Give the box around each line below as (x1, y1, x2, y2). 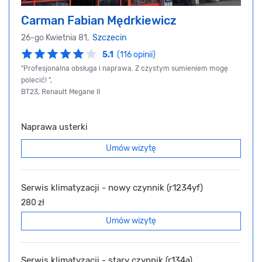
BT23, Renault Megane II (21, 88, 100, 96)
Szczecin (92, 33, 126, 43)
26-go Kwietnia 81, (21, 33, 92, 43)
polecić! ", (21, 76, 52, 85)
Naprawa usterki (21, 122, 88, 133)
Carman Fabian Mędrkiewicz (21, 13, 177, 28)
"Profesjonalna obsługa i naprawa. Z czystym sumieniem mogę (21, 64, 228, 73)
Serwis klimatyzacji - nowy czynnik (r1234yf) (21, 182, 203, 194)
